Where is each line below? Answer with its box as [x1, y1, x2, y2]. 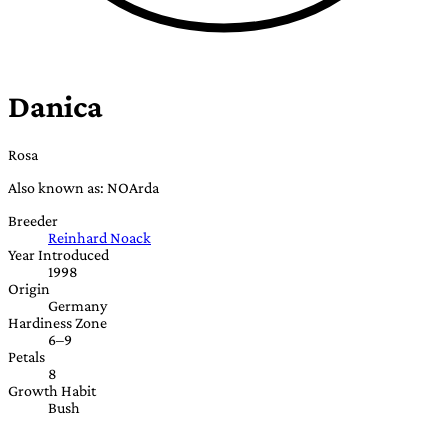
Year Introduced [8, 245, 109, 263]
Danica [8, 88, 103, 125]
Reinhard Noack [48, 228, 151, 246]
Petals [8, 347, 45, 365]
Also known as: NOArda [8, 178, 159, 196]
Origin [8, 279, 50, 297]
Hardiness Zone [8, 313, 107, 331]
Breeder [8, 211, 58, 229]
